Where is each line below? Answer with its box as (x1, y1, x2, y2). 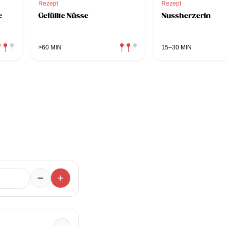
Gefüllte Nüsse (38, 11, 88, 20)
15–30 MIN (161, 43, 192, 51)
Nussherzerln (161, 11, 211, 20)
